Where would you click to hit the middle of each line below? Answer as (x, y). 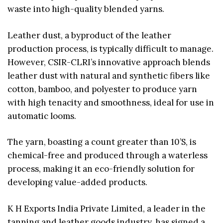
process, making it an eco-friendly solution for (101, 169)
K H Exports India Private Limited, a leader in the (107, 208)
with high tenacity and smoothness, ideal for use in (111, 102)
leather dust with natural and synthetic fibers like (109, 75)
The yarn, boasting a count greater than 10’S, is (102, 142)
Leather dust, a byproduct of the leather (89, 35)
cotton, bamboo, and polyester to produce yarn (102, 89)
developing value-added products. (77, 182)
